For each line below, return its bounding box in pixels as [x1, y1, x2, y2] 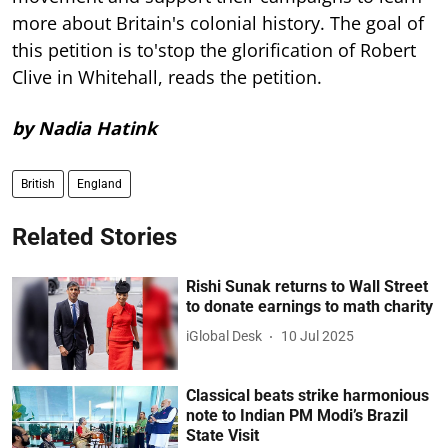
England [77, 176, 122, 191]
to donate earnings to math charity [186, 296, 434, 316]
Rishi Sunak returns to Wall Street [186, 276, 429, 296]
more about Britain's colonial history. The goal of [12, 10, 424, 35]
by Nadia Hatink [12, 115, 157, 140]
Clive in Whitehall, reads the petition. [12, 64, 322, 89]
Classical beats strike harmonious [186, 386, 430, 406]
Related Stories [12, 222, 177, 251]
